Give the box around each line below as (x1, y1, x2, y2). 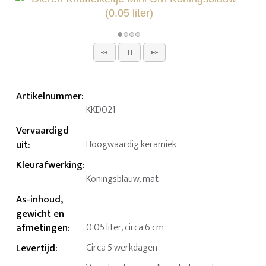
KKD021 (86, 102, 116, 119)
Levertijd (16, 240, 56, 257)
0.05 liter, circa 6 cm (86, 220, 164, 236)
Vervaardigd (16, 122, 69, 140)
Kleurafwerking (16, 157, 83, 174)
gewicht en (16, 205, 65, 223)
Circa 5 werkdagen (86, 240, 158, 256)
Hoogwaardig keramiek (86, 137, 177, 153)
